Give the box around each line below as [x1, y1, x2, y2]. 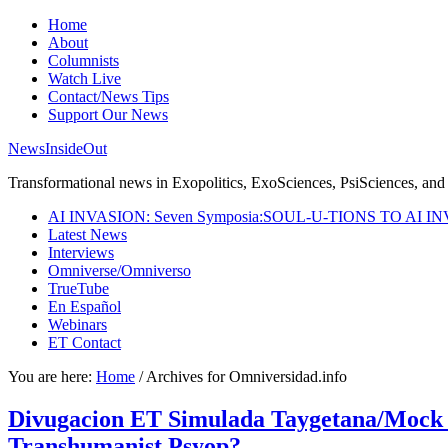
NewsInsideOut [8, 140, 107, 157]
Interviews [48, 244, 114, 261]
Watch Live [48, 70, 121, 87]
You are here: [8, 368, 96, 385]
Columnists [48, 52, 119, 69]
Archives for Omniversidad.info [143, 368, 347, 385]
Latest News [48, 226, 127, 243]
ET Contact [48, 334, 121, 351]
